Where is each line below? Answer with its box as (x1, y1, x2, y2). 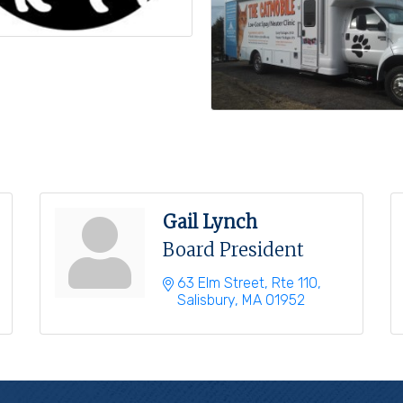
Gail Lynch (163, 210, 257, 234)
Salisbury (177, 291, 235, 309)
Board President (163, 238, 304, 262)
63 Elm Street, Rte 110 (177, 274, 318, 292)
